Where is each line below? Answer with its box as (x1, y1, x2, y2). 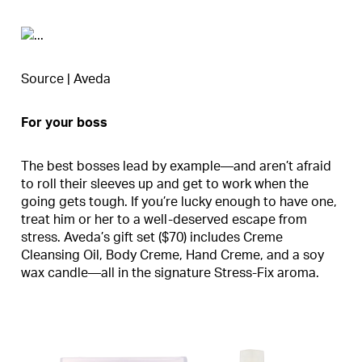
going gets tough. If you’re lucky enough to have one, (21, 196, 337, 209)
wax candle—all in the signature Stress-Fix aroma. (21, 267, 319, 280)
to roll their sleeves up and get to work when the (21, 178, 309, 192)
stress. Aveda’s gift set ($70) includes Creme (21, 231, 283, 245)
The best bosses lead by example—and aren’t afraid (21, 160, 331, 174)
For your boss (21, 116, 107, 130)
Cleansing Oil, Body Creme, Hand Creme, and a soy (21, 249, 324, 263)
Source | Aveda (21, 73, 111, 86)
